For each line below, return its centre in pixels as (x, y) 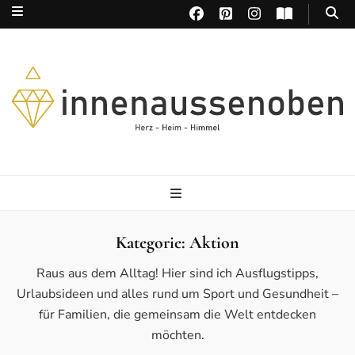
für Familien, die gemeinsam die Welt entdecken (177, 315)
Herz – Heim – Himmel (59, 143)
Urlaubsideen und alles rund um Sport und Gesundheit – (177, 294)
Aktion (214, 243)
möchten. (177, 336)
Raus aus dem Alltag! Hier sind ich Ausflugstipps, (177, 274)
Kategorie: (153, 243)
